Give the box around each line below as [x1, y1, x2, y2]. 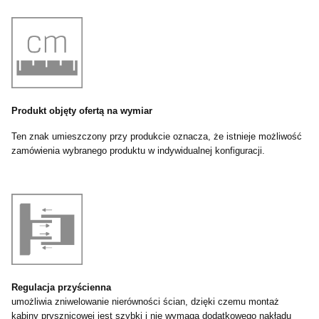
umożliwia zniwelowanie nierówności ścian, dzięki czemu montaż [11, 296, 279, 308]
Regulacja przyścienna [11, 282, 111, 293]
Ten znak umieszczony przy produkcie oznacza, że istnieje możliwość [11, 131, 302, 142]
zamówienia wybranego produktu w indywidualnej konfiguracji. [11, 145, 265, 157]
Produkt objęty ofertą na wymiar [11, 105, 152, 117]
